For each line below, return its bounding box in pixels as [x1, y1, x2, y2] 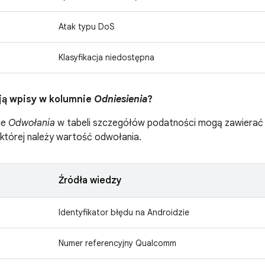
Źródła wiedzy [59, 174, 122, 186]
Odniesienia [94, 93, 147, 105]
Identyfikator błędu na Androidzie [59, 207, 189, 218]
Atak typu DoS [59, 21, 115, 32]
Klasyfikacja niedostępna [59, 52, 154, 63]
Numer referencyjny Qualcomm [59, 238, 176, 248]
